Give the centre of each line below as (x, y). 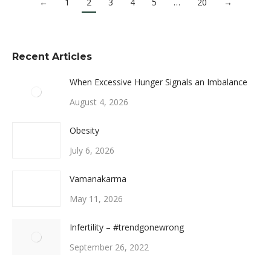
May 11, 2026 (96, 199)
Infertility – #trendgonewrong (127, 227)
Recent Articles (52, 57)
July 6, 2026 (92, 150)
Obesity (84, 130)
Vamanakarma (98, 179)
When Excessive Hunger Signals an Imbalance (158, 82)
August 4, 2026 (99, 102)
